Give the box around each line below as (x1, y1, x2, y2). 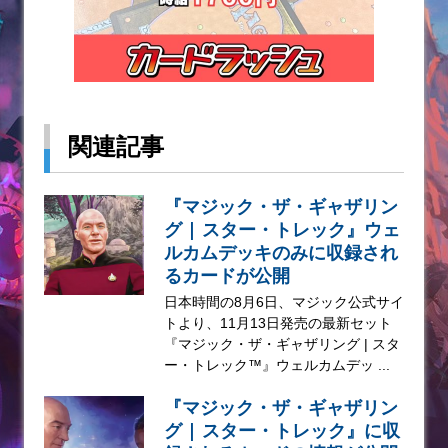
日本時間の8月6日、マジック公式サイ (164, 294, 404, 311)
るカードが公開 (164, 263, 290, 288)
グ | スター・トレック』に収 (164, 418, 400, 443)
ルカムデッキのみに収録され (164, 240, 398, 265)
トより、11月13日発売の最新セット (164, 315, 392, 332)
